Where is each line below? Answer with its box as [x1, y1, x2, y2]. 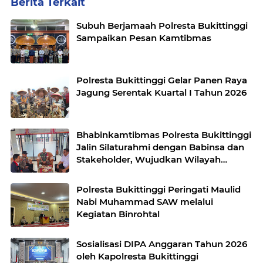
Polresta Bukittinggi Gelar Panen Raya [76, 74, 247, 86]
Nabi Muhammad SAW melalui [76, 195, 213, 207]
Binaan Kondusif [76, 166, 150, 177]
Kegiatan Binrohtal [76, 208, 160, 220]
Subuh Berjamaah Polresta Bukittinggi [76, 19, 248, 31]
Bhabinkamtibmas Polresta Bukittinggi [76, 129, 251, 140]
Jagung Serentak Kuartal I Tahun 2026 [76, 86, 247, 98]
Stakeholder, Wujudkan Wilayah [76, 153, 221, 165]
